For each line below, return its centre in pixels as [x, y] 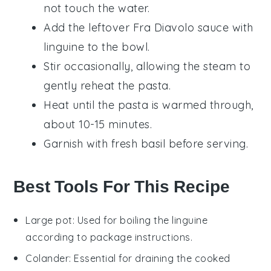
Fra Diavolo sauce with [193, 27]
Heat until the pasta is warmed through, [149, 105]
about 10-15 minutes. [98, 124]
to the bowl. [117, 47]
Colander [47, 258]
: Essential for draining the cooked [150, 258]
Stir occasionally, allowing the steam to [147, 66]
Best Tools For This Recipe [122, 186]
